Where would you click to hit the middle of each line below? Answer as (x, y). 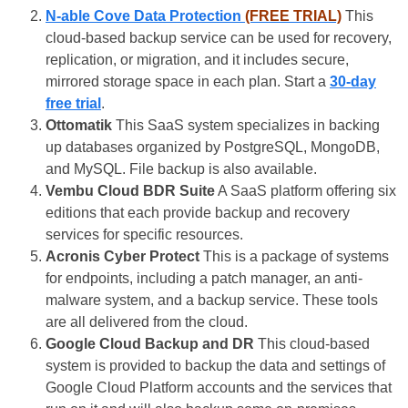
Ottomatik (79, 125)
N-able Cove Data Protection (145, 15)
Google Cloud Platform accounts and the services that (219, 387)
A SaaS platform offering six (306, 190)
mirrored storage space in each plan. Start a (188, 81)
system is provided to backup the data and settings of (215, 365)
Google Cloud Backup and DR (150, 343)
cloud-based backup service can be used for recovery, (219, 37)
